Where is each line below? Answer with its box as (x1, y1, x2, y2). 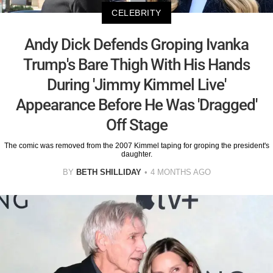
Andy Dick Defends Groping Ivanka (24, 35, 249, 54)
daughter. (121, 150, 152, 159)
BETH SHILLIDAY (76, 168, 141, 177)
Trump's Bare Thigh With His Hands (23, 55, 250, 74)
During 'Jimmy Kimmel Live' (47, 76, 226, 94)
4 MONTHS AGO (150, 168, 211, 177)
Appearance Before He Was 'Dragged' (16, 96, 257, 115)
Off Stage (105, 116, 168, 135)
